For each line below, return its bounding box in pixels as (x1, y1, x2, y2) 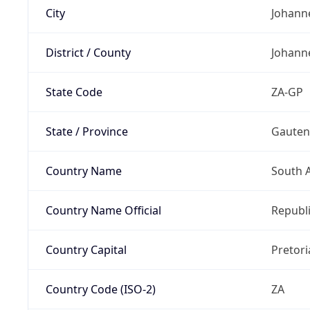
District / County (45, 44, 131, 60)
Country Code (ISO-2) (45, 281, 156, 297)
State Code (45, 84, 102, 100)
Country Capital (45, 241, 127, 257)
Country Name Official (45, 202, 161, 218)
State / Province (45, 123, 128, 139)
